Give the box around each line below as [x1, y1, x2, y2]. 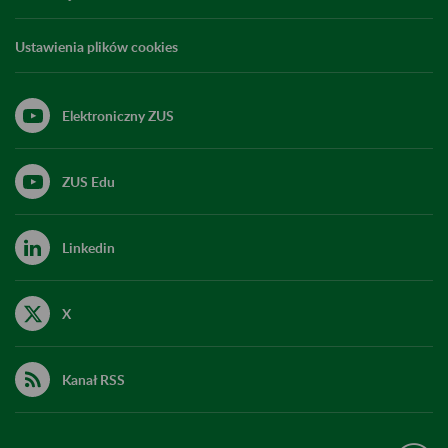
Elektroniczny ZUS [62, 106, 174, 124]
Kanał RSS [62, 370, 125, 388]
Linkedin [62, 238, 115, 256]
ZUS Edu [62, 172, 115, 190]
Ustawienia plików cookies [15, 37, 178, 55]
